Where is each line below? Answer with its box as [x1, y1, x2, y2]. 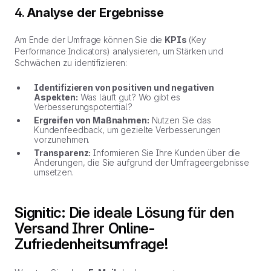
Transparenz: [34, 148, 91, 158]
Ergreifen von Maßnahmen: [34, 115, 149, 125]
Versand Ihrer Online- [15, 220, 155, 237]
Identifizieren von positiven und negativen [34, 82, 215, 93]
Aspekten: [34, 92, 78, 102]
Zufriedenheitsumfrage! [15, 235, 168, 253]
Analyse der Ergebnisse [27, 5, 165, 20]
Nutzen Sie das [149, 115, 211, 125]
